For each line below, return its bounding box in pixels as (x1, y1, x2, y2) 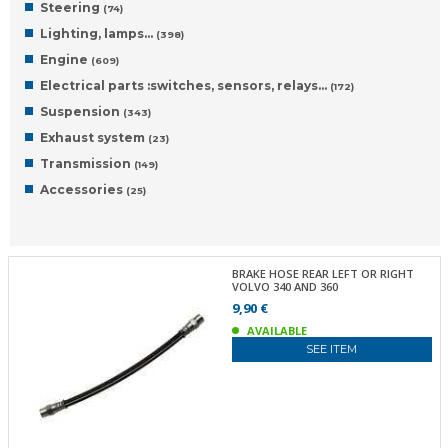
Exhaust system (40, 130, 148, 145)
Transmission (40, 156, 134, 171)
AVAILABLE (246, 323, 307, 338)
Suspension (40, 104, 123, 119)
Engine (40, 52, 91, 67)
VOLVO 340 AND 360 (231, 279, 338, 294)
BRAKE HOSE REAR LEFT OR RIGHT (231, 266, 414, 281)
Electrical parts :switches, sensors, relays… (40, 78, 330, 93)
